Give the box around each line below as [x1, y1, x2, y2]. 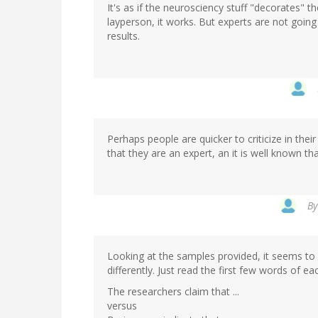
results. [107, 28, 140, 43]
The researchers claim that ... [107, 284, 239, 298]
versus [107, 298, 137, 312]
